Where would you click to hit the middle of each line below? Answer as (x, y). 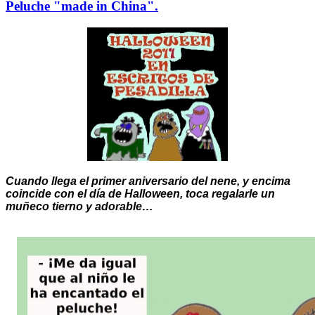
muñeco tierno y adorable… (79, 206)
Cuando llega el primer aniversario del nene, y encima (148, 181)
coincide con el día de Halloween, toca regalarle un (140, 193)
